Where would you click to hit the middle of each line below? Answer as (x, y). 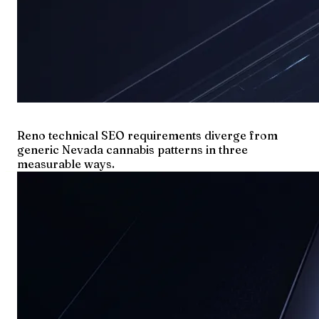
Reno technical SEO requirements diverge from (147, 135)
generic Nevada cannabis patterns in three (132, 149)
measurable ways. (66, 163)
